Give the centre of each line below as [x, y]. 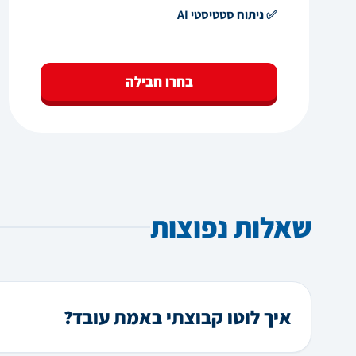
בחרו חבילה [159, 81]
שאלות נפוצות [231, 227]
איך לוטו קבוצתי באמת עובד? [178, 317]
